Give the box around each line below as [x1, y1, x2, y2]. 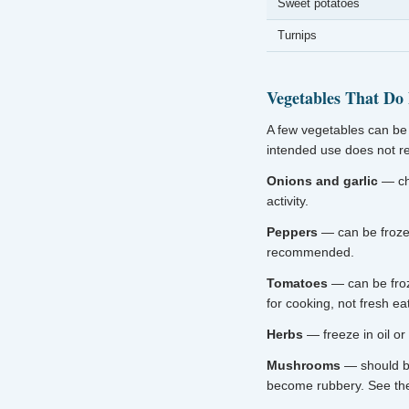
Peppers [267, 225, 318, 239]
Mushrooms [267, 358, 341, 372]
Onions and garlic [267, 173, 378, 188]
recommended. [267, 245, 354, 259]
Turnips [278, 28, 317, 42]
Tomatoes [267, 276, 328, 290]
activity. [267, 194, 309, 208]
